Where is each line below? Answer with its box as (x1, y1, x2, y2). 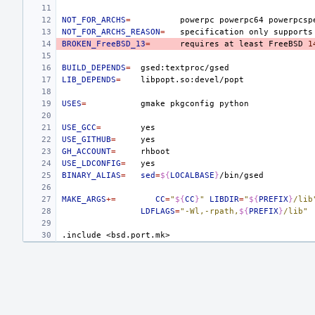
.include (62, 231, 101, 240)
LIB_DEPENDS (62, 75, 116, 84)
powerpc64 (219, 15, 264, 25)
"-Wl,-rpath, (180, 207, 239, 216)
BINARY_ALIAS (62, 171, 121, 180)
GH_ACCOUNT (62, 147, 111, 156)
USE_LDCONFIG (62, 159, 121, 168)
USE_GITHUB (62, 135, 111, 144)
